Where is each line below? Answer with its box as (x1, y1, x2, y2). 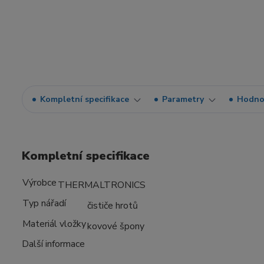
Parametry (162, 94, 204, 105)
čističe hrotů (87, 199, 138, 212)
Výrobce (22, 176, 57, 189)
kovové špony (87, 220, 144, 233)
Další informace (22, 237, 85, 250)
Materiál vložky (22, 217, 86, 230)
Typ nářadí (22, 197, 66, 210)
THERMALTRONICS (58, 179, 146, 192)
